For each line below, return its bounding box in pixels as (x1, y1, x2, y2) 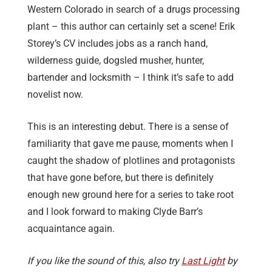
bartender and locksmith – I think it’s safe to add (27, 72, 234, 84)
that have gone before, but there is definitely (27, 172, 214, 184)
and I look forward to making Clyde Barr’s (27, 206, 203, 218)
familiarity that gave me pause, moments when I (27, 138, 233, 150)
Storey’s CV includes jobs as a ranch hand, (27, 38, 208, 50)
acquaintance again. (27, 223, 115, 235)
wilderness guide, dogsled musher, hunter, (27, 55, 204, 67)
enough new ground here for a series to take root (27, 189, 234, 201)
